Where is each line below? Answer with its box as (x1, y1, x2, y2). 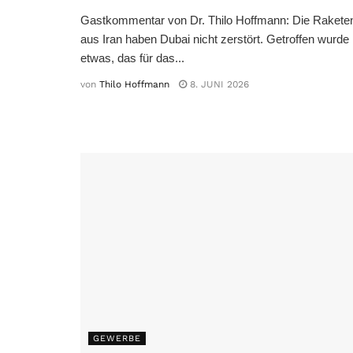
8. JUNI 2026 (187, 79, 249, 91)
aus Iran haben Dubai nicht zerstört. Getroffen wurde (80, 32, 349, 46)
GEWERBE (93, 333, 141, 344)
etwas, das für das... (80, 51, 184, 65)
